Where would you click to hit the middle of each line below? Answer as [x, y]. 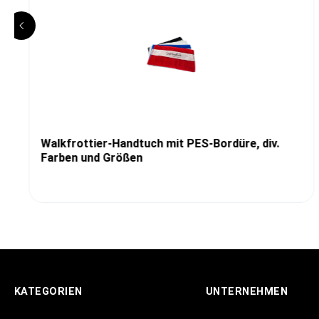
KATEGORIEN [48, 292]
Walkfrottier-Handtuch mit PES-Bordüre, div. [159, 144]
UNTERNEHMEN [247, 292]
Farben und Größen [91, 158]
